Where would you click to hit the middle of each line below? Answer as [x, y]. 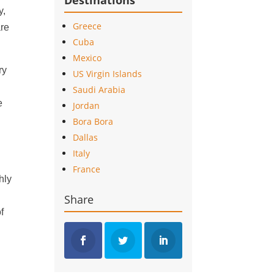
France [87, 169]
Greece [87, 26]
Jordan [87, 105]
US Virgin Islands [108, 73]
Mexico [87, 57]
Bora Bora [93, 121]
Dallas [86, 137]
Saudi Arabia [99, 89]
